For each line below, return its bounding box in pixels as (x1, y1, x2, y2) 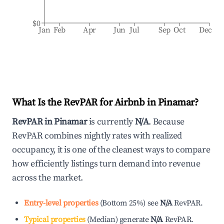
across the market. (12, 172, 83, 183)
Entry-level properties (24, 198, 98, 208)
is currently (87, 116, 135, 127)
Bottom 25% (102, 198, 143, 208)
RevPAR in (12, 116, 54, 127)
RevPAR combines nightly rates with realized (12, 130, 182, 141)
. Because (148, 116, 184, 127)
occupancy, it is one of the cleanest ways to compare (12, 144, 210, 155)
